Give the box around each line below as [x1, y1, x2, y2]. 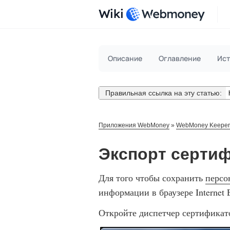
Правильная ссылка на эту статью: [99, 89, 226, 97]
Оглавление [159, 53, 201, 63]
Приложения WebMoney [99, 122, 169, 129]
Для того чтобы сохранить [99, 171, 205, 184]
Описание [108, 53, 142, 63]
